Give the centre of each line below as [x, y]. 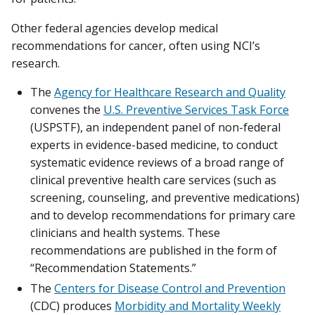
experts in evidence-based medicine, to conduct [154, 144]
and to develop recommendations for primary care [163, 215]
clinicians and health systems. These [125, 232]
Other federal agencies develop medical [115, 28]
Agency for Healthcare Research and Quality [170, 92]
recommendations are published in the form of [154, 250]
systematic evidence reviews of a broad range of [157, 162]
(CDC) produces [72, 306]
